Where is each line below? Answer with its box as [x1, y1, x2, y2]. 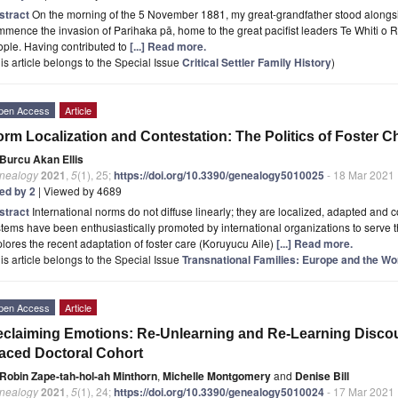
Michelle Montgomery [163, 367, 271, 384]
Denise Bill [295, 367, 349, 384]
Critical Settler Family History [182, 53, 331, 70]
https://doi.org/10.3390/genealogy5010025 [114, 166, 324, 183]
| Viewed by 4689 [36, 182, 122, 198]
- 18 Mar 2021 [324, 166, 394, 182]
